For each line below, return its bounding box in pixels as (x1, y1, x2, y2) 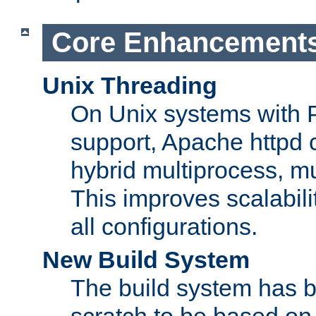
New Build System (42, 245, 250, 273)
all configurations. (71, 212, 257, 240)
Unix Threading (42, 71, 217, 99)
